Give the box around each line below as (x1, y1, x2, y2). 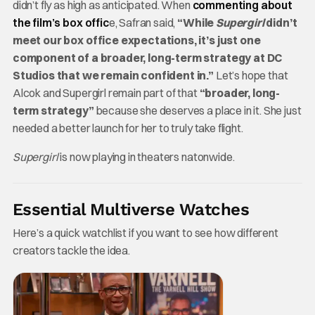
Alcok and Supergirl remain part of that (12, 85, 200, 100)
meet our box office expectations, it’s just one (12, 32, 261, 47)
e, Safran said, (108, 15, 178, 30)
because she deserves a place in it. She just (94, 103, 302, 117)
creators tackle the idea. (12, 243, 130, 257)
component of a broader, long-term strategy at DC (12, 50, 283, 65)
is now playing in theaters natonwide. (58, 149, 235, 164)
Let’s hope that (214, 67, 288, 82)
